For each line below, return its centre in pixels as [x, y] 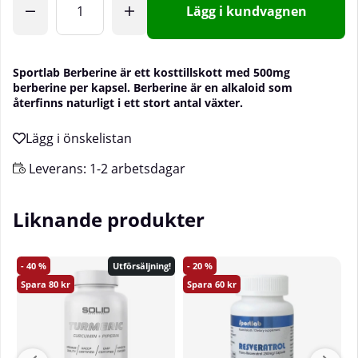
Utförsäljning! [141, 266]
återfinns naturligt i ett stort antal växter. [128, 103]
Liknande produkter [109, 220]
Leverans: [58, 169]
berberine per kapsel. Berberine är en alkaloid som [153, 88]
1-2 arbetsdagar [137, 169]
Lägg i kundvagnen [246, 12]
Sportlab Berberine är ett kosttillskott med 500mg [151, 73]
